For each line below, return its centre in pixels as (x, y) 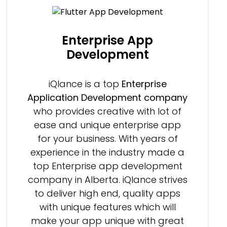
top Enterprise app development (107, 166)
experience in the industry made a (107, 152)
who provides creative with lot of (107, 111)
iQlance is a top (85, 84)
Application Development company (107, 97)
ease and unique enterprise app (107, 125)
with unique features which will (107, 207)
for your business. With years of (107, 138)
